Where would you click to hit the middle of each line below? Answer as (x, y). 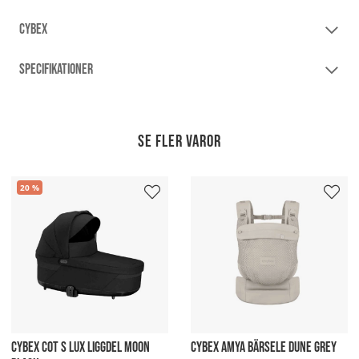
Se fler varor (179, 141)
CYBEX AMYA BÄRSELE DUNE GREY (264, 348)
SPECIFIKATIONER (56, 69)
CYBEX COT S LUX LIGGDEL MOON (81, 348)
